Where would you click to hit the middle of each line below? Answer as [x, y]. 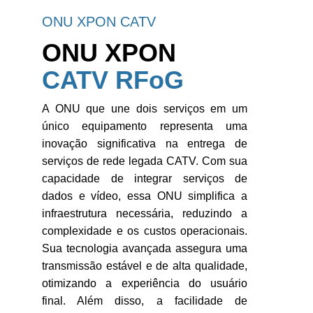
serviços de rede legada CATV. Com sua [145, 161]
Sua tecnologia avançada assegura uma [145, 248]
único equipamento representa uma [145, 126]
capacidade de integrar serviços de [145, 179]
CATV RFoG [113, 80]
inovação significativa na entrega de [145, 144]
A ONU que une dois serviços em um [145, 109]
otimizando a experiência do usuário [145, 283]
